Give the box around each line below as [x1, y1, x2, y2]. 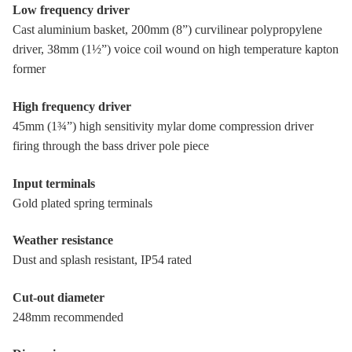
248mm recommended [13, 310, 123, 324]
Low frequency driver [13, 3, 130, 17]
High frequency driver [13, 99, 131, 113]
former [13, 62, 46, 76]
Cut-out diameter [13, 290, 104, 304]
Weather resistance [13, 233, 113, 247]
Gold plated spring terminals [13, 196, 152, 210]
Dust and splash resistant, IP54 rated [13, 253, 192, 267]
